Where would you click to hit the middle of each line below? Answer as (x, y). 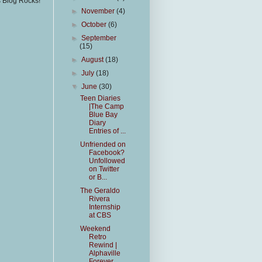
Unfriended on (103, 144)
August (94, 60)
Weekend (95, 229)
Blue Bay (103, 115)
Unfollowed (107, 161)
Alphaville (104, 253)
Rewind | (103, 245)
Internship (104, 207)
